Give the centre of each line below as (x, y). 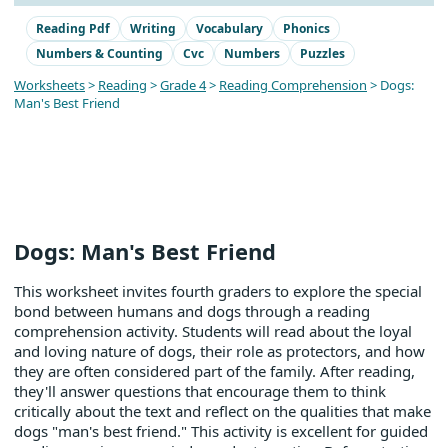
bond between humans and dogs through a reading (192, 311)
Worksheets (49, 85)
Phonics (306, 28)
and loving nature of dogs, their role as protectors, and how (219, 351)
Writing (153, 28)
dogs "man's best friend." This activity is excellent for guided (221, 431)
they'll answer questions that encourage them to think (200, 391)
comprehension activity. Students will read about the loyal (213, 331)
